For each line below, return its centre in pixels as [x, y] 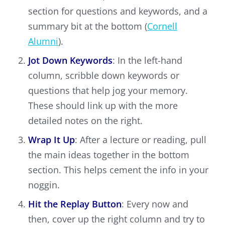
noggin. [44, 185]
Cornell [162, 26]
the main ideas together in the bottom [109, 155]
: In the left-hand [147, 61]
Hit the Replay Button [75, 204]
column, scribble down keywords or [104, 76]
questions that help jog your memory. [108, 91]
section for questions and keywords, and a [118, 11]
